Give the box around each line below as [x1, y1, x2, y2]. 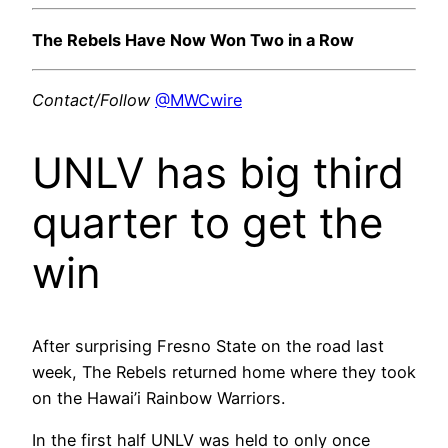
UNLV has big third [32, 147, 404, 199]
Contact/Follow [32, 90, 150, 111]
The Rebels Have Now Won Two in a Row [32, 29, 354, 50]
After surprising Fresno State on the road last [32, 336, 384, 357]
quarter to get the [32, 197, 383, 249]
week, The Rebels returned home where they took [32, 362, 416, 383]
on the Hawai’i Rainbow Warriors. [32, 388, 285, 409]
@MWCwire [155, 90, 242, 111]
